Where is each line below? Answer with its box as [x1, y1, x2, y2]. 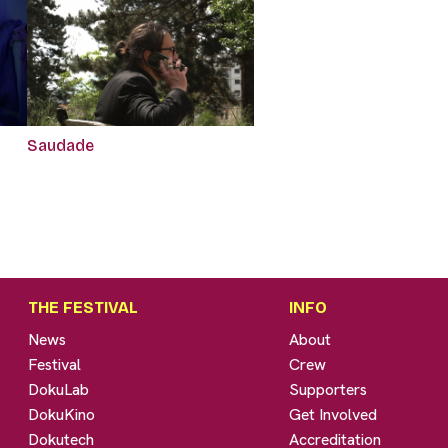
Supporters [289, 379, 368, 401]
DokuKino [28, 404, 96, 426]
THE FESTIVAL [28, 298, 139, 318]
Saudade [26, 136, 94, 156]
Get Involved [289, 404, 378, 426]
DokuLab [28, 379, 90, 401]
